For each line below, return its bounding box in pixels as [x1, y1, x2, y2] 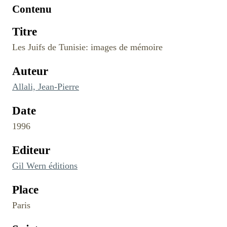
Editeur [12, 143, 50, 157]
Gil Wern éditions [12, 160, 78, 171]
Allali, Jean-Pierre [12, 81, 79, 92]
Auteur [12, 64, 48, 78]
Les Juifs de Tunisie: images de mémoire [12, 42, 163, 52]
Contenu [12, 3, 52, 15]
